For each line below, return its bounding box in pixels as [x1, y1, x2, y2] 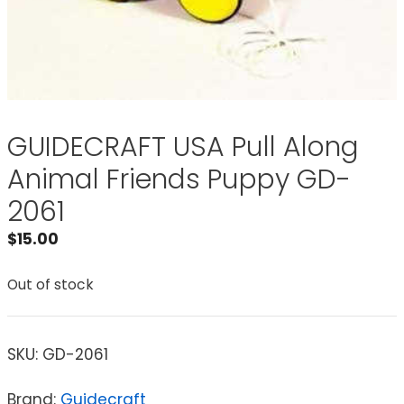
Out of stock [7, 274, 94, 294]
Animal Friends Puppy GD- [7, 161, 351, 199]
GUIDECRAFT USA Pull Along [7, 128, 359, 167]
